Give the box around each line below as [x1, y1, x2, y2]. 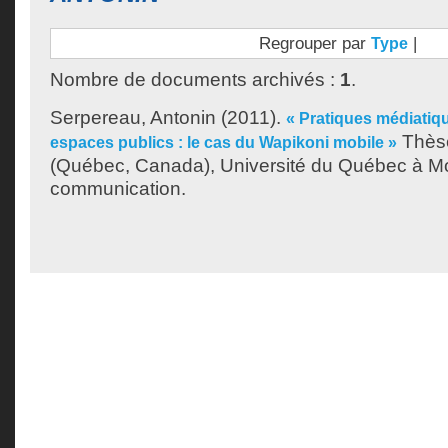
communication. [50, 178, 186, 199]
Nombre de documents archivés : [50, 69, 340, 90]
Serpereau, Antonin [50, 107, 216, 128]
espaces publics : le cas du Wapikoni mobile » [50, 134, 397, 151]
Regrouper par [258, 33, 371, 53]
